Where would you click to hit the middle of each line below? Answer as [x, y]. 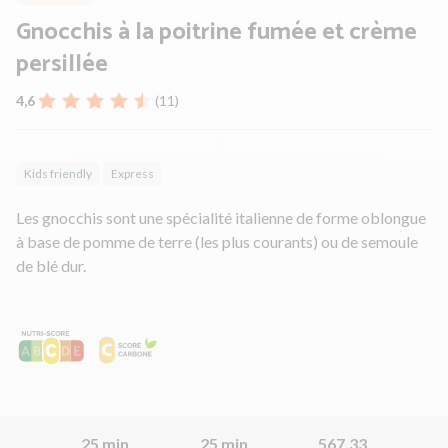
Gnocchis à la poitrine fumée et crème [216, 33]
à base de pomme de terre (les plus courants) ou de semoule [217, 242]
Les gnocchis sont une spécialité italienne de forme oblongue [221, 218]
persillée [62, 65]
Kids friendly [58, 174]
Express [132, 174]
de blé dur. [51, 266]
